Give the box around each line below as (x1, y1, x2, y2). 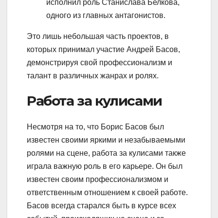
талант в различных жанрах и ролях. (27, 71, 159, 80)
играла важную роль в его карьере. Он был (27, 162, 182, 171)
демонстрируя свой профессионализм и (27, 58, 172, 67)
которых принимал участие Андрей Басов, (27, 45, 180, 54)
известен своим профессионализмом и (27, 175, 168, 184)
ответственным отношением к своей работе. (27, 188, 188, 197)
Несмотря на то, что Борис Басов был (27, 123, 164, 131)
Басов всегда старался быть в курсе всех (27, 201, 176, 210)
